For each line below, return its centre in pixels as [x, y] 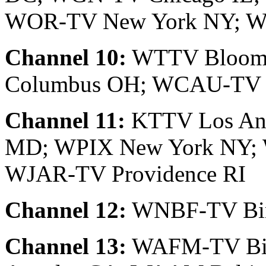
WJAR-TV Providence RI [125, 174]
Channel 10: [66, 58]
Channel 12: [66, 210]
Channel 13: [66, 246]
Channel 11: [65, 121]
